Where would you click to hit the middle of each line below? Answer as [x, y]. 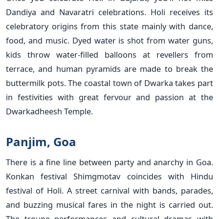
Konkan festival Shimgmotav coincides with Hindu [109, 176]
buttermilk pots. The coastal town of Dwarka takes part [109, 83]
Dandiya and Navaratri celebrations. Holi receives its [109, 12]
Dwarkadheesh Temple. [49, 111]
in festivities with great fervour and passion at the [109, 97]
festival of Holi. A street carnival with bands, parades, [109, 190]
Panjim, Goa [41, 141]
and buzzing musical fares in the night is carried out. [109, 204]
